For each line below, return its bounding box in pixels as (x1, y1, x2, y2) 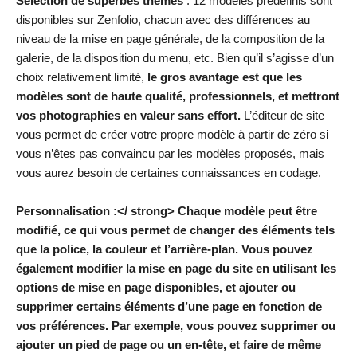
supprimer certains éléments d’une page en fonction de (16, 300, 322, 314)
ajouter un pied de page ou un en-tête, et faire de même (16, 338, 321, 352)
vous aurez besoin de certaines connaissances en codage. (16, 166, 321, 180)
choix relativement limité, (16, 70, 147, 84)
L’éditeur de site (241, 108, 324, 123)
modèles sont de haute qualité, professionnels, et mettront (16, 89, 339, 104)
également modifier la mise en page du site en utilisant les (16, 261, 336, 276)
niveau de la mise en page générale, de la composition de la (16, 32, 324, 46)
